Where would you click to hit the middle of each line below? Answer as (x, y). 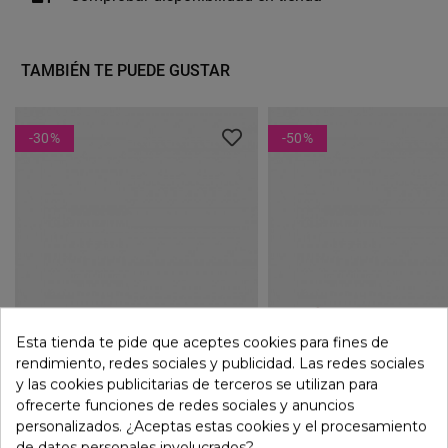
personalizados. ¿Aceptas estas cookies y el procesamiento (221, 426)
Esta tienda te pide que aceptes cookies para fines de (202, 342)
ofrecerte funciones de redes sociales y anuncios (185, 405)
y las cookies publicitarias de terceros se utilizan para (197, 384)
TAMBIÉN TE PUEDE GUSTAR (125, 70)
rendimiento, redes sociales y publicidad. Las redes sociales (220, 363)
